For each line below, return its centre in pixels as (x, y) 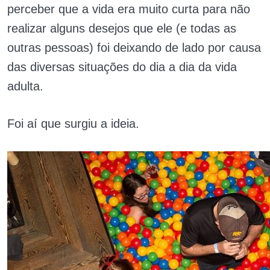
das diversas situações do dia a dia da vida (122, 67)
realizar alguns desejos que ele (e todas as (122, 28)
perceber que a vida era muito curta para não (129, 9)
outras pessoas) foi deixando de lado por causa (134, 48)
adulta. (25, 86)
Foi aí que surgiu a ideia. (73, 124)
